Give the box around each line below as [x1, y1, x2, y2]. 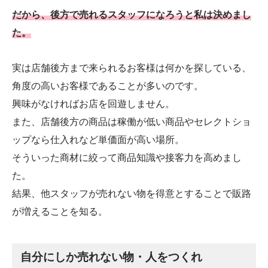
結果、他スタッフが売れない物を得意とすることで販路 [12, 187, 251, 199]
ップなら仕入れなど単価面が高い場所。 [12, 133, 184, 145]
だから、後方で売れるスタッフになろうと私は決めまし [12, 8, 251, 20]
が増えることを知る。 [12, 205, 108, 217]
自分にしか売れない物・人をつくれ [20, 250, 203, 264]
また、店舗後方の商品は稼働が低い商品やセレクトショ [12, 115, 251, 127]
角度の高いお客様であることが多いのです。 [12, 80, 203, 92]
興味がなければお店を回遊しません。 [12, 98, 175, 109]
